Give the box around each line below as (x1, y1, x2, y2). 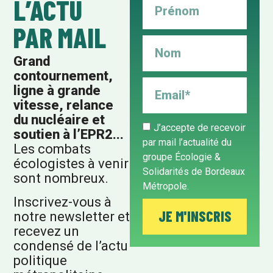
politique (13, 252, 68, 268)
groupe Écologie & (142, 151, 221, 163)
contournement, (13, 68, 113, 84)
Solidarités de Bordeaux (142, 165, 245, 177)
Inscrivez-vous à (13, 194, 112, 210)
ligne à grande (13, 83, 101, 99)
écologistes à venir (13, 156, 129, 172)
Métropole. (142, 180, 189, 192)
